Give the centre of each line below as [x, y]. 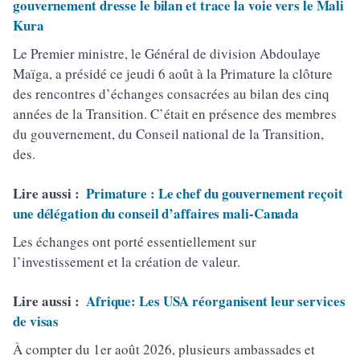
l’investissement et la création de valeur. [127, 262]
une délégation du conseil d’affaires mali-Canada [156, 213]
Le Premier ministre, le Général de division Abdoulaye [167, 53]
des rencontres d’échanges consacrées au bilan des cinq [171, 94]
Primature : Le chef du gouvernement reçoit [214, 193]
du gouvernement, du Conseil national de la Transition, [168, 134]
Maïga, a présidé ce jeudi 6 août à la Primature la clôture [173, 74]
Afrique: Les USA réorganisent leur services [215, 301]
